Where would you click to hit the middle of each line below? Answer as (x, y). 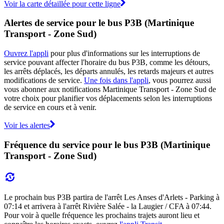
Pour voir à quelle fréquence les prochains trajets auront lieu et (102, 215)
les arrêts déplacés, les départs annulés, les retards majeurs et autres (109, 71)
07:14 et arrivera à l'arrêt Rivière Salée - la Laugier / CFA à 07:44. (108, 206)
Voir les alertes (27, 125)
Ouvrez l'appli (26, 53)
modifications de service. (44, 80)
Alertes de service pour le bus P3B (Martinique (99, 23)
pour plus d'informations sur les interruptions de (124, 53)
